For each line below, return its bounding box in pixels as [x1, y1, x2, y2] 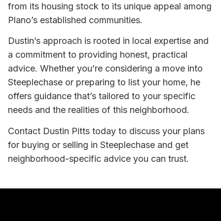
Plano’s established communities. [8, 14, 143, 25]
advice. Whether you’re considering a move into [8, 63, 203, 74]
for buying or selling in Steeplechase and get [8, 139, 188, 150]
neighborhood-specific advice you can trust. [8, 153, 189, 164]
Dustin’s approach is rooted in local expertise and [8, 36, 209, 46]
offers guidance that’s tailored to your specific [8, 91, 195, 102]
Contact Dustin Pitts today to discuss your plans [8, 125, 205, 136]
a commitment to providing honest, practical [8, 49, 187, 60]
